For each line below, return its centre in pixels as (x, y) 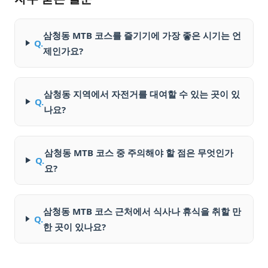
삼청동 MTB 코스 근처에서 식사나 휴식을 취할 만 (142, 211)
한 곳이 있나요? (74, 226)
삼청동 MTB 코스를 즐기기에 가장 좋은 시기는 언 (142, 35)
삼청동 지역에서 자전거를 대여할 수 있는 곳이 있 (142, 94)
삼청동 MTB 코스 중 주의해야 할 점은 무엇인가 (138, 152)
